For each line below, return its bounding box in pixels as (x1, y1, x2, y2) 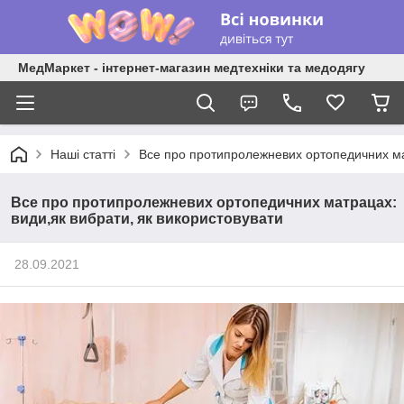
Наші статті (50, 147, 115, 161)
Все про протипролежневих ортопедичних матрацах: (11, 195, 397, 210)
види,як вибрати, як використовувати (11, 211, 283, 226)
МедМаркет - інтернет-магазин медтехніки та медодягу (18, 60, 365, 75)
